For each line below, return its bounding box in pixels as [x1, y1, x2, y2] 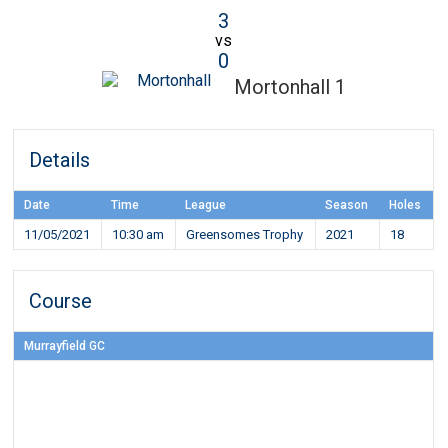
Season [325, 198, 369, 212]
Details [29, 148, 91, 172]
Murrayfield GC [24, 339, 106, 353]
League [185, 198, 227, 212]
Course [29, 289, 93, 313]
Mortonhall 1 [233, 75, 346, 100]
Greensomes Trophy [186, 227, 304, 242]
